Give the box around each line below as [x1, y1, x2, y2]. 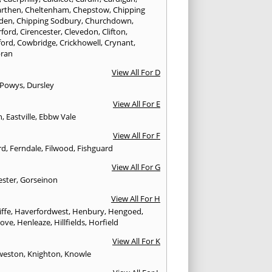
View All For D [111, 67, 160, 78]
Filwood [45, 143, 74, 154]
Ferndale [10, 143, 42, 154]
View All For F [112, 130, 160, 141]
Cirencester [20, 26, 61, 38]
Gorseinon [20, 174, 58, 186]
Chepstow [73, 4, 110, 16]
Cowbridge [17, 37, 56, 49]
